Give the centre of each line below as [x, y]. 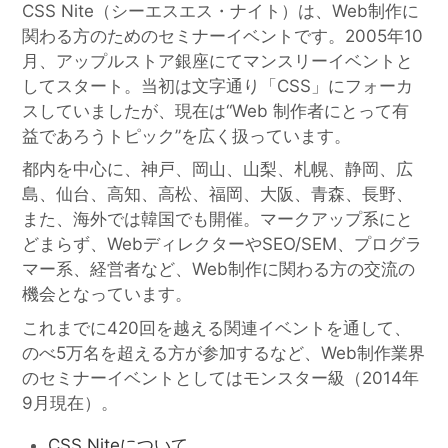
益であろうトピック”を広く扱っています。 [187, 135]
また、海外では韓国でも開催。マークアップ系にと [218, 219]
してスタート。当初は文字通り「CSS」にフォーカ [218, 85]
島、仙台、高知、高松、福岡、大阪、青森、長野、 [218, 194]
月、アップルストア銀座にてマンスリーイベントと [218, 60]
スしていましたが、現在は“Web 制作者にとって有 [216, 110]
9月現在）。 [70, 402]
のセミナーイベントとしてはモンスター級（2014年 [221, 377]
